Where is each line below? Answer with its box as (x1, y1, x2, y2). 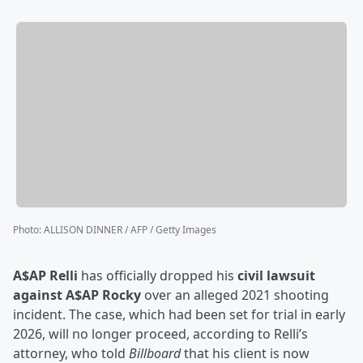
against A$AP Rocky (13, 286, 141, 305)
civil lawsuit (237, 267, 315, 285)
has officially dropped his (78, 267, 237, 285)
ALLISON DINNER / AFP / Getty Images (44, 223, 216, 237)
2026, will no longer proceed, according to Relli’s (13, 325, 308, 344)
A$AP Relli (13, 267, 78, 285)
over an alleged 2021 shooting (141, 286, 329, 305)
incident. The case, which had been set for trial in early (13, 305, 345, 324)
